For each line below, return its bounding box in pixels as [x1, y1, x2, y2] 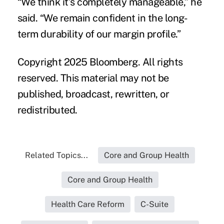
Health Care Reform [51, 199, 125, 209]
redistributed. [17, 104, 77, 116]
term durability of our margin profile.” [17, 28, 181, 40]
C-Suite [140, 199, 169, 209]
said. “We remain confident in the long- [17, 12, 188, 24]
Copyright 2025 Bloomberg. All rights [17, 56, 183, 68]
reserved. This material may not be [17, 72, 169, 84]
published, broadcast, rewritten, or [17, 88, 169, 100]
